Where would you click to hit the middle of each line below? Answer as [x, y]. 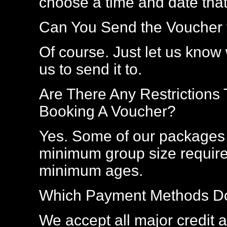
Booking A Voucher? [107, 111]
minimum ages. [91, 171]
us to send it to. [90, 69]
